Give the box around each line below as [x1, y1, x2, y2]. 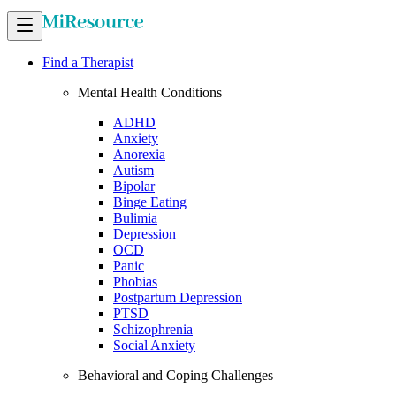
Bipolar [113, 179, 155, 194]
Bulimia [113, 210, 157, 225]
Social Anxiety [113, 338, 195, 353]
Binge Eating [113, 194, 187, 209]
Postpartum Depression [113, 290, 242, 305]
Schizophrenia [113, 322, 193, 337]
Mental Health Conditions [78, 85, 222, 100]
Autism [113, 163, 154, 178]
